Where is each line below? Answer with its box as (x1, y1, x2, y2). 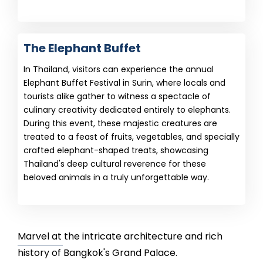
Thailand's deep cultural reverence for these (23, 158, 206, 170)
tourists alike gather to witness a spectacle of (23, 90, 211, 102)
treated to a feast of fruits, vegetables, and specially (23, 131, 240, 143)
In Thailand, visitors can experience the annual (23, 63, 214, 75)
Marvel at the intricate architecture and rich (18, 230, 222, 243)
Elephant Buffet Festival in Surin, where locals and (23, 77, 225, 89)
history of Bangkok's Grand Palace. (18, 246, 177, 259)
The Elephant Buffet (23, 40, 141, 56)
